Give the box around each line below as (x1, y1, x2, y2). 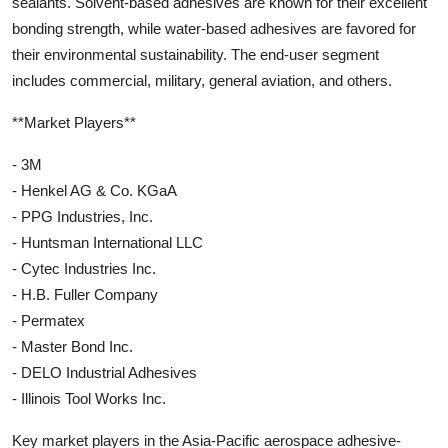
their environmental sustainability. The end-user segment (12, 46, 379, 64)
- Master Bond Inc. (12, 338, 133, 356)
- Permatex (12, 312, 85, 330)
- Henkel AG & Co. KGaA (12, 182, 177, 200)
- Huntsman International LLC (12, 234, 203, 252)
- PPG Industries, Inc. (12, 208, 153, 226)
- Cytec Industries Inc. (12, 260, 156, 278)
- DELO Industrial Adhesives (12, 364, 197, 382)
